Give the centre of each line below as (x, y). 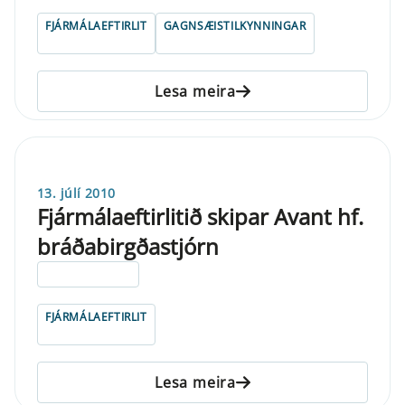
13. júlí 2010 (76, 193)
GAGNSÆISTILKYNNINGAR (235, 25)
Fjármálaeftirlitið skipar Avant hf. (200, 216)
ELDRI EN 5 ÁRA (89, 274)
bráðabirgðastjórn (128, 246)
